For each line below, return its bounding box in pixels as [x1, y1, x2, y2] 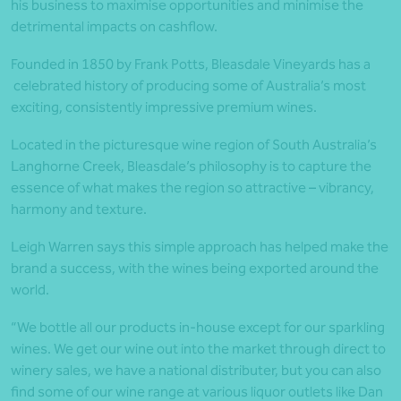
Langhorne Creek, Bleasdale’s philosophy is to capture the [11, 158, 371, 175]
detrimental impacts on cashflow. [11, 18, 218, 36]
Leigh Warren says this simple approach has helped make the [11, 238, 388, 256]
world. [11, 281, 49, 299]
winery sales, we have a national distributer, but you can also [11, 362, 381, 380]
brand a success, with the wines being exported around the [11, 260, 379, 277]
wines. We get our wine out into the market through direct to [11, 340, 386, 358]
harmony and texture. [11, 200, 147, 218]
